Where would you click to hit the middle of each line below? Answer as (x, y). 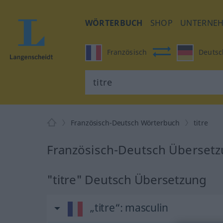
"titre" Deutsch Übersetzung (127, 179)
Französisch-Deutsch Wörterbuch (125, 123)
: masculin (144, 208)
